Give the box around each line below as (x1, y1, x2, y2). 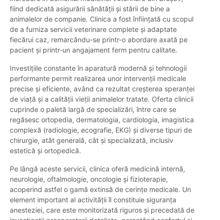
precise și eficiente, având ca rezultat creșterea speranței (10, 84, 194, 93)
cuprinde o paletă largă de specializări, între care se (10, 105, 176, 114)
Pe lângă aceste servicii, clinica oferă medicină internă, (10, 165, 185, 173)
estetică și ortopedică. (10, 146, 81, 155)
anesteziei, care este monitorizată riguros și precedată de (10, 206, 194, 215)
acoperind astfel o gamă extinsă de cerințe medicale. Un (10, 185, 191, 194)
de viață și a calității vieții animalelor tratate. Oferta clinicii (10, 95, 193, 104)
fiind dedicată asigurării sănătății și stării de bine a (10, 4, 170, 13)
